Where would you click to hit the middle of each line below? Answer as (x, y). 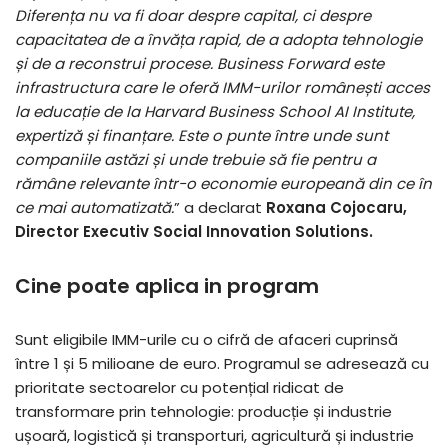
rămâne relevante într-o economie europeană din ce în (223, 183)
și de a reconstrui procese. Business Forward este (199, 63)
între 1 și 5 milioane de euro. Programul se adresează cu (222, 363)
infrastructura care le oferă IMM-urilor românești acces (222, 87)
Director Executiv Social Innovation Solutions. (194, 231)
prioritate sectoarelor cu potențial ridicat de (179, 387)
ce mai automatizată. (94, 207)
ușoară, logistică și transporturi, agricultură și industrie (214, 435)
